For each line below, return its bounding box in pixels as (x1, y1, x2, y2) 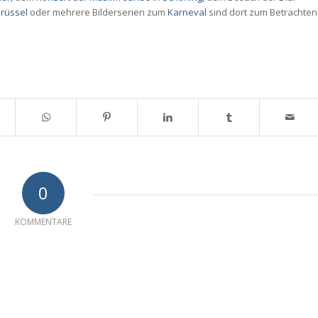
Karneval (168, 6, 207, 19)
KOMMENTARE (14, 216, 72, 229)
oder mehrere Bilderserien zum (28, 6, 168, 19)
